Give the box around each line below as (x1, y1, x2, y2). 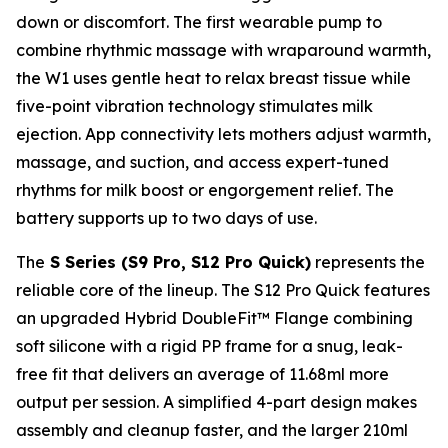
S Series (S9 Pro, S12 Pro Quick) (45, 251, 311, 272)
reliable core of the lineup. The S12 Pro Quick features (16, 279, 430, 300)
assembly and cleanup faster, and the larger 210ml (16, 419, 408, 440)
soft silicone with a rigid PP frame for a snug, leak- (16, 335, 403, 356)
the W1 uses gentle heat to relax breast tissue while (16, 67, 411, 88)
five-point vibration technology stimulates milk (16, 95, 373, 116)
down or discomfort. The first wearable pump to (16, 11, 382, 32)
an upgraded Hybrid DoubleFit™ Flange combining (16, 307, 413, 328)
